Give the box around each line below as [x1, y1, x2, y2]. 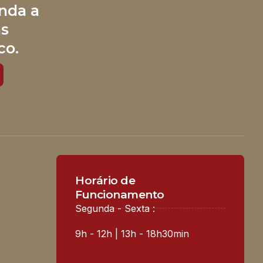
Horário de [75, 173, 135, 187]
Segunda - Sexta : [75, 202, 155, 214]
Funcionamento [75, 187, 164, 201]
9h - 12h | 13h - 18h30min [75, 227, 189, 240]
